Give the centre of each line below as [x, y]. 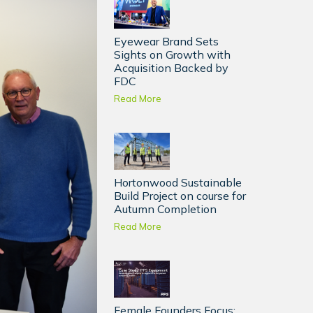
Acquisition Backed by [172, 67]
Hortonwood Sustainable [178, 182]
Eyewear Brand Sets [167, 41]
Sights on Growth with [173, 54]
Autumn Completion [166, 209]
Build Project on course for [180, 195]
